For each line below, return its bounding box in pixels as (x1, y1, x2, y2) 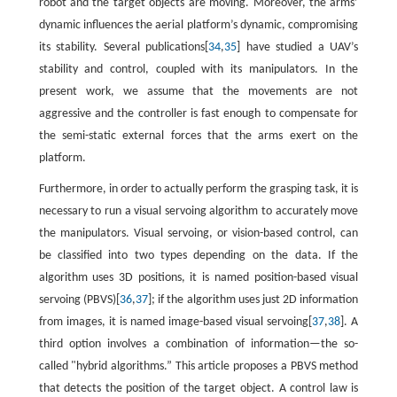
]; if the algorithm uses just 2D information (147, 293, 359, 307)
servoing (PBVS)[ (38, 293, 120, 307)
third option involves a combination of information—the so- (38, 338, 359, 351)
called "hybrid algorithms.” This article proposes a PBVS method (38, 360, 359, 373)
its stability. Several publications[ (38, 41, 209, 54)
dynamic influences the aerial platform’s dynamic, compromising (38, 19, 359, 32)
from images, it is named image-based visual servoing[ (38, 315, 313, 329)
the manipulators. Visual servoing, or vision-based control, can (38, 227, 359, 240)
